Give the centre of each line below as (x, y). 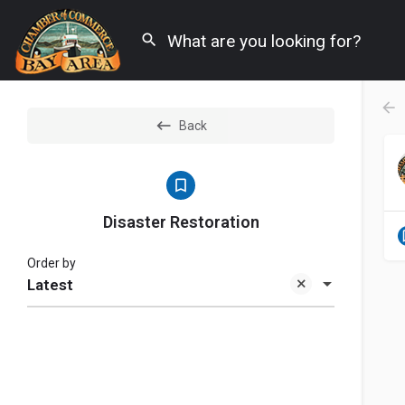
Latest (50, 285)
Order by (52, 263)
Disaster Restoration (181, 222)
